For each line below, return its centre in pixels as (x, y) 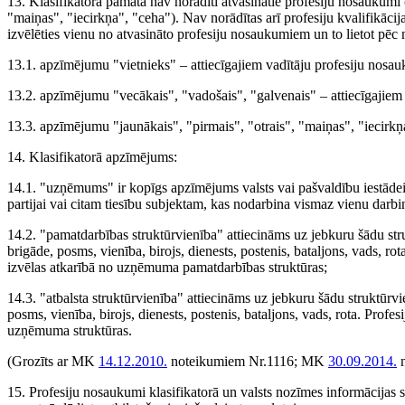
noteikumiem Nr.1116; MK (248, 361)
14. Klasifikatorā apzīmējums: (92, 157)
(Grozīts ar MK (53, 361)
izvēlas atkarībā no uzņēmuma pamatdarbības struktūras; (167, 267)
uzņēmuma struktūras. (70, 330)
